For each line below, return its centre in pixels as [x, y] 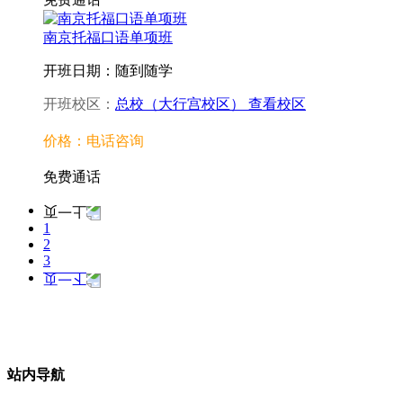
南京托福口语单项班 [108, 37]
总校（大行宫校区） [180, 103]
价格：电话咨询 [94, 140]
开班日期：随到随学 [108, 70]
